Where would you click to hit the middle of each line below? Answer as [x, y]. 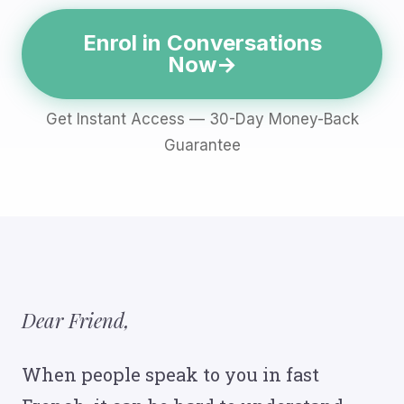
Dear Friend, [76, 320]
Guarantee [202, 145]
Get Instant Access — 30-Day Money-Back [202, 119]
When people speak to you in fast [170, 374]
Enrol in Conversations [202, 43]
